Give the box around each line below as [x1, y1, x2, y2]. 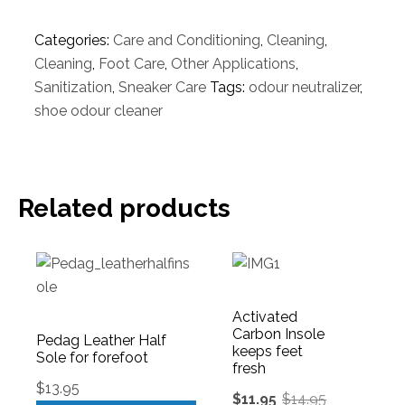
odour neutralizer [249, 79, 360, 97]
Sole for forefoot [36, 349, 148, 367]
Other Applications [171, 55, 296, 73]
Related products [18, 193, 231, 224]
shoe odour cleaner [34, 102, 163, 120]
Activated [232, 308, 297, 326]
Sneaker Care [118, 79, 206, 97]
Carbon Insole [232, 325, 325, 344]
